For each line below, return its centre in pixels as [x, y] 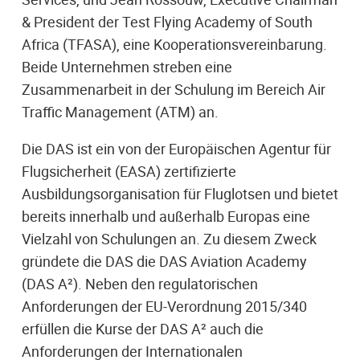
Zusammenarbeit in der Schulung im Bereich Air [174, 89]
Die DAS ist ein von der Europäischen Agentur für [176, 148]
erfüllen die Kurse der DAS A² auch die [143, 328]
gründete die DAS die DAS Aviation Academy [164, 261]
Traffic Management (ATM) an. [120, 111]
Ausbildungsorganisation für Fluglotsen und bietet [180, 193]
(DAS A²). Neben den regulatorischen [140, 283]
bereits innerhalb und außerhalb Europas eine [166, 216]
